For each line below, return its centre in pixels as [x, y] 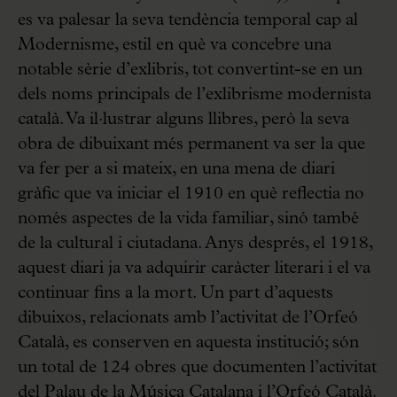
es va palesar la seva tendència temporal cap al [188, 20]
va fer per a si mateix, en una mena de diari [176, 169]
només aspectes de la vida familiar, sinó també [188, 218]
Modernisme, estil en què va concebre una [175, 45]
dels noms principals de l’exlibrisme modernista [195, 94]
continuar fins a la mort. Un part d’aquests [175, 293]
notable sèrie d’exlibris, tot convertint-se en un [190, 70]
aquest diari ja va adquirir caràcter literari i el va [194, 268]
